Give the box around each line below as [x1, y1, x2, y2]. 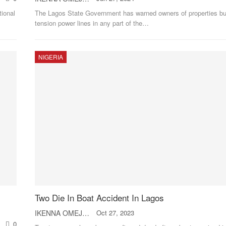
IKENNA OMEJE [82, 208, 89, 218]
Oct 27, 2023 [96, 208, 134, 218]
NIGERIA [38, 52, 63, 61]
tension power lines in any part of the [34, 18, 142, 28]
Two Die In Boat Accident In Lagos [34, 191, 164, 204]
